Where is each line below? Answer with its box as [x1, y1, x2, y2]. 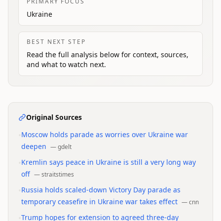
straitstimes [41, 170, 74, 179]
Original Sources [26, 112, 82, 122]
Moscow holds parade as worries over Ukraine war [21, 130, 188, 140]
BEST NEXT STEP [27, 37, 86, 46]
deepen [21, 142, 46, 151]
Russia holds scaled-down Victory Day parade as [21, 185, 181, 195]
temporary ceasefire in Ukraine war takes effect [21, 197, 178, 207]
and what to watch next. [27, 60, 106, 70]
